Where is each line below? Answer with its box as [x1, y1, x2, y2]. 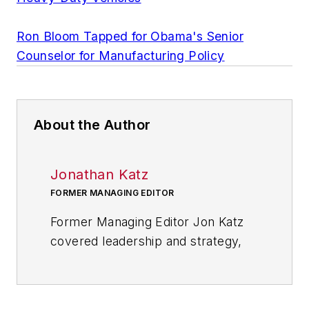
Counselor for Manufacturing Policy [17, 48, 225, 63]
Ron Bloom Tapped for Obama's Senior [17, 28, 243, 43]
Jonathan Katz [50, 166, 149, 183]
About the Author [34, 116, 151, 133]
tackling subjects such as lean [50, 252, 225, 268]
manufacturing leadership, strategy [50, 272, 254, 287]
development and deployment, [50, 291, 229, 306]
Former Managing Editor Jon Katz [50, 214, 244, 229]
